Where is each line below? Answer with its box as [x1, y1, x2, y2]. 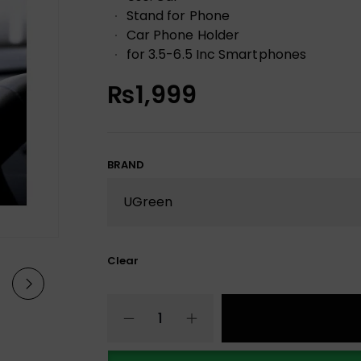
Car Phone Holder [126, 25, 240, 44]
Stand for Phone [126, 6, 230, 25]
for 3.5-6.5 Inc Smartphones [126, 44, 306, 64]
